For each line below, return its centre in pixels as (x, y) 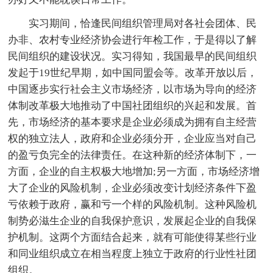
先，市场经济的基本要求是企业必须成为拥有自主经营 (133, 122)
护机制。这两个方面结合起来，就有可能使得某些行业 (133, 237)
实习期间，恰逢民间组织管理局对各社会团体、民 (143, 23)
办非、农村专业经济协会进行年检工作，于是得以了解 (133, 40)
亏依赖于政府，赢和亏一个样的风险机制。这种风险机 (133, 204)
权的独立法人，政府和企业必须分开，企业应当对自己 (133, 138)
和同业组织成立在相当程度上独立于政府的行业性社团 (133, 253)
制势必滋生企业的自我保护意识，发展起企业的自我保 (133, 221)
